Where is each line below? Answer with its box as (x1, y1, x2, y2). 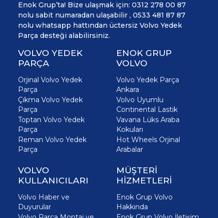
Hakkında (116, 202, 148, 212)
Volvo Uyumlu (116, 95, 163, 105)
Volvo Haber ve (18, 193, 70, 202)
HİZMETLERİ (116, 175, 172, 186)
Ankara (116, 85, 139, 94)
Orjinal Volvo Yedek (18, 75, 82, 85)
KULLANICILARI (18, 175, 89, 186)
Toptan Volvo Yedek (18, 115, 85, 125)
